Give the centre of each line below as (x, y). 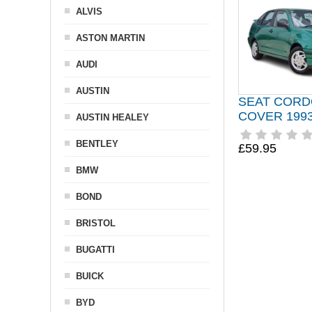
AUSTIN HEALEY (112, 117)
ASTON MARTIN (110, 38)
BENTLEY (97, 144)
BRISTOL (96, 223)
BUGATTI (95, 250)
